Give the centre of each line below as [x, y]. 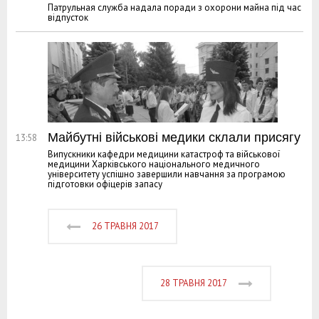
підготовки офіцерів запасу [105, 184]
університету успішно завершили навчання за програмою [167, 174]
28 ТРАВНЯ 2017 [194, 283]
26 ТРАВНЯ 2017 [125, 226]
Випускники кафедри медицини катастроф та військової [164, 154]
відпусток [68, 17]
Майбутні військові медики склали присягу [174, 137]
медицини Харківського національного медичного [154, 164]
